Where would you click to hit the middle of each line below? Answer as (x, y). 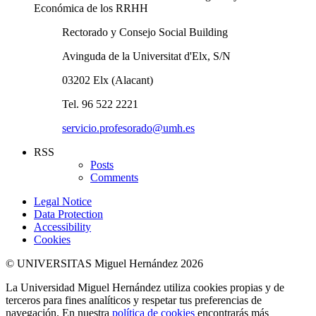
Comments (114, 178)
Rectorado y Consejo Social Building (145, 32)
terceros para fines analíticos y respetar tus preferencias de (134, 300)
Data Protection (68, 214)
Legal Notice (63, 202)
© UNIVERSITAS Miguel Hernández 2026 (104, 264)
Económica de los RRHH (91, 8)
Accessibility (62, 227)
